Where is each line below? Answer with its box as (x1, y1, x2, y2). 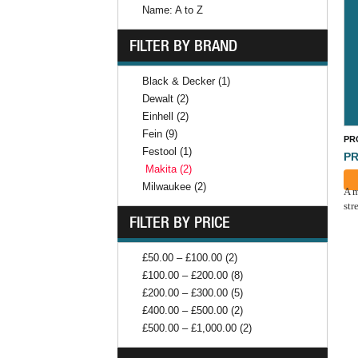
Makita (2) (145, 163, 192, 176)
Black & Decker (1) (142, 75, 230, 88)
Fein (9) (142, 128, 177, 141)
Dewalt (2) (142, 93, 189, 105)
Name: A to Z (142, 4, 203, 17)
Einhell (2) (142, 110, 189, 123)
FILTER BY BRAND (129, 36, 237, 55)
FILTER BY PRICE (129, 213, 230, 232)
